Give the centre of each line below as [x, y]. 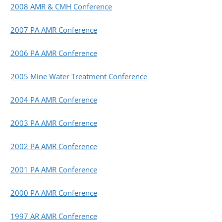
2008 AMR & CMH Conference [61, 6]
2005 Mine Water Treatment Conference [79, 76]
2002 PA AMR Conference [54, 146]
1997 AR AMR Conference [54, 216]
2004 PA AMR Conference [54, 99]
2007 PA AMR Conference [54, 29]
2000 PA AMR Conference [54, 193]
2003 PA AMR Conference [54, 123]
